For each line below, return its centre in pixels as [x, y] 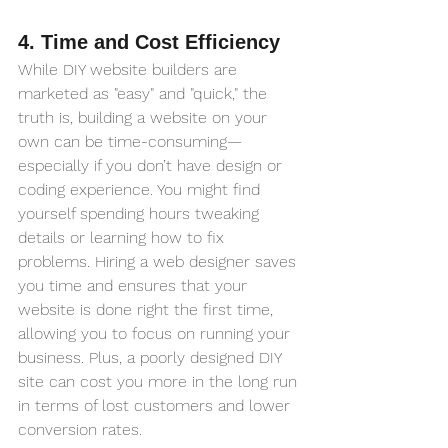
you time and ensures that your [135, 286]
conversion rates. [80, 430]
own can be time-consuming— [130, 142]
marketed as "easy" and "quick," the [145, 94]
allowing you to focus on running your [156, 334]
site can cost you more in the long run [160, 382]
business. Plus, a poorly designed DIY [152, 358]
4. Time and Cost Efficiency [149, 42]
